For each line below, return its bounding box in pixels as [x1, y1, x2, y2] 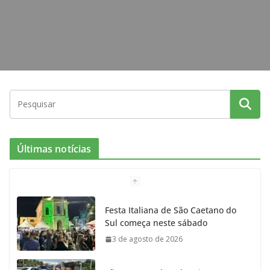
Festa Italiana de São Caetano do [105, 204, 236, 216]
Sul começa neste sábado [105, 217, 207, 229]
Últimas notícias [17, 142, 92, 156]
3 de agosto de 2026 [112, 234, 183, 245]
